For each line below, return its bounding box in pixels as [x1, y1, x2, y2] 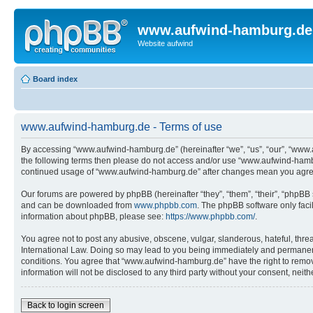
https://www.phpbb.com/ [166, 211, 255, 221]
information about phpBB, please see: [21, 211, 166, 221]
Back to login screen [27, 300, 104, 310]
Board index [33, 74, 78, 83]
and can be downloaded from [21, 200, 134, 210]
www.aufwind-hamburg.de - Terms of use [21, 120, 222, 133]
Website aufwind [138, 39, 193, 48]
